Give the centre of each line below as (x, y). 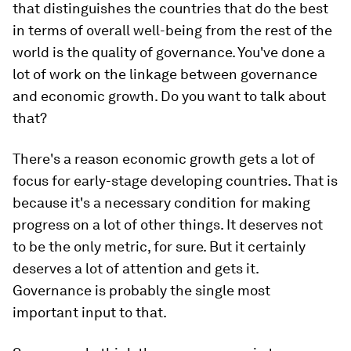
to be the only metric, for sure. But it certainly (159, 247)
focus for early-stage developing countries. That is (175, 181)
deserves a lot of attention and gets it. (136, 269)
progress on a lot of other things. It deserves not (168, 225)
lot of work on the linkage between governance (165, 74)
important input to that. (90, 313)
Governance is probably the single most (141, 291)
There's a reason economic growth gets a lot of (164, 159)
